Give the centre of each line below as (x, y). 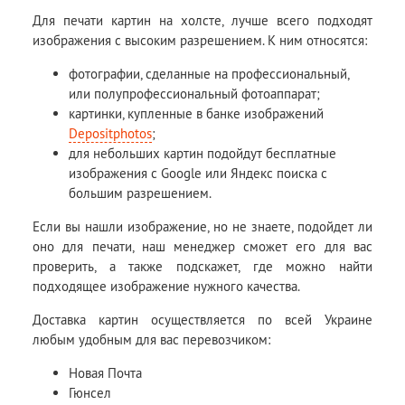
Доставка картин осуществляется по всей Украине (202, 320)
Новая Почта (106, 373)
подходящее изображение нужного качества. (167, 287)
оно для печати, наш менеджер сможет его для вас (202, 247)
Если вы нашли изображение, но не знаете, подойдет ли (202, 227)
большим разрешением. (141, 193)
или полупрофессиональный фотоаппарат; (195, 94)
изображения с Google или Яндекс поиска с (198, 174)
